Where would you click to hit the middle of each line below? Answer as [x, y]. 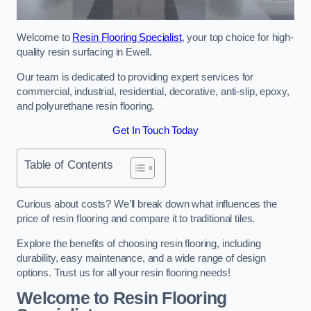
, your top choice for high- [237, 37]
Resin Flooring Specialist [127, 37]
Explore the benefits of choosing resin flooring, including [139, 243]
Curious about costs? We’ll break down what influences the [147, 204]
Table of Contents [69, 164]
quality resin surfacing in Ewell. [85, 52]
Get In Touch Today [155, 131]
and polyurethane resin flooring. [86, 106]
